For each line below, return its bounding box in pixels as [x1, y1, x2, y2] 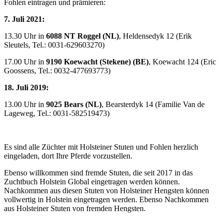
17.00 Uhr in [4, 57, 46, 66]
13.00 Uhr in [4, 100, 46, 109]
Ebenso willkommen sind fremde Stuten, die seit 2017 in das [4, 168, 193, 177]
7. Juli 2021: [4, 15, 45, 24]
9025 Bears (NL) [46, 100, 102, 109]
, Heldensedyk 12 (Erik [119, 32, 192, 41]
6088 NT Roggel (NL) [46, 32, 119, 41]
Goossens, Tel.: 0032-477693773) [4, 66, 111, 75]
